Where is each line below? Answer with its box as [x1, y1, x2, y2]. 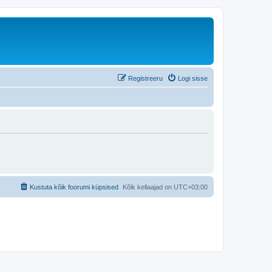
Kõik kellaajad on [123, 183, 174, 191]
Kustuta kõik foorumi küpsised [30, 183, 118, 191]
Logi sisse [178, 74, 208, 82]
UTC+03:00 [174, 183, 208, 191]
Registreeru [128, 74, 163, 82]
